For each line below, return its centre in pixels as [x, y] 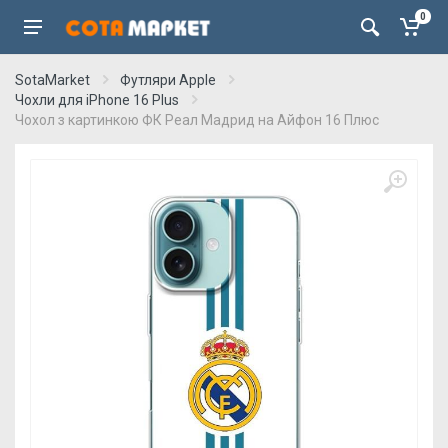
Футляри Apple [168, 80]
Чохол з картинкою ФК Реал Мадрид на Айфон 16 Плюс [197, 120]
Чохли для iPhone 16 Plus [97, 100]
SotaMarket [52, 80]
